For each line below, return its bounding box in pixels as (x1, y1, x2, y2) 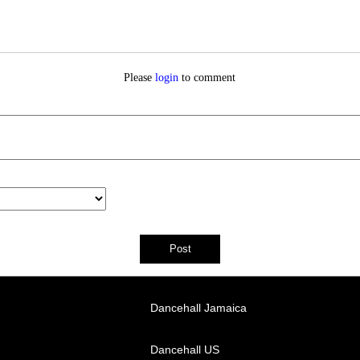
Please (124, 71, 156, 84)
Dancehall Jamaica (150, 301, 247, 314)
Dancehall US (150, 342, 219, 356)
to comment (178, 71, 236, 84)
